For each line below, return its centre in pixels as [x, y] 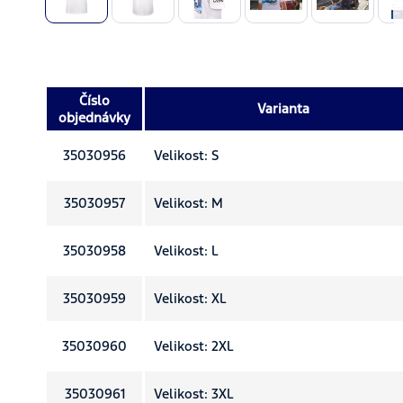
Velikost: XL [190, 298]
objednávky [94, 117]
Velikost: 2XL [194, 345]
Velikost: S [186, 155]
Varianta [283, 108]
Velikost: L [186, 250]
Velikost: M [188, 202]
